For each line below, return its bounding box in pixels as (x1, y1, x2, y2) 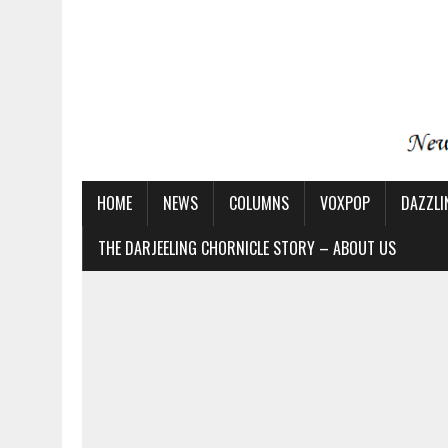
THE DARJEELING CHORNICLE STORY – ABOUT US (98, 235, 396, 260)
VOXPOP (320, 190, 370, 215)
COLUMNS (229, 190, 289, 215)
